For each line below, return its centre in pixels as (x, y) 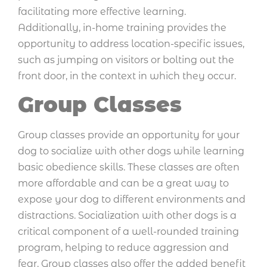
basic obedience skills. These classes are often (129, 167)
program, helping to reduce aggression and (123, 247)
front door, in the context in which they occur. (127, 76)
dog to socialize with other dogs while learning (131, 151)
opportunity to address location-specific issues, (131, 44)
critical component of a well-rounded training (128, 231)
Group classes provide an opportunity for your (129, 135)
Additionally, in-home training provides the (122, 27)
